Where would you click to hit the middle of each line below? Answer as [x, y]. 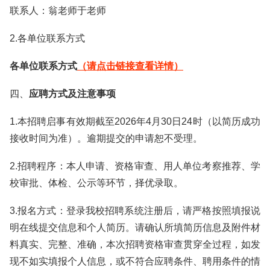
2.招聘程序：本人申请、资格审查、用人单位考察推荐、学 [135, 166]
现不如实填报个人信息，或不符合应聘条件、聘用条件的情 [135, 261]
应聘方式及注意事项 [72, 94]
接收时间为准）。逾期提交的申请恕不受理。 [106, 138]
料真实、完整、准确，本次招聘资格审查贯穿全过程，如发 [135, 244]
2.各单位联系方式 [47, 38]
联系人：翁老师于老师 [58, 11]
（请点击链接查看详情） [130, 66]
